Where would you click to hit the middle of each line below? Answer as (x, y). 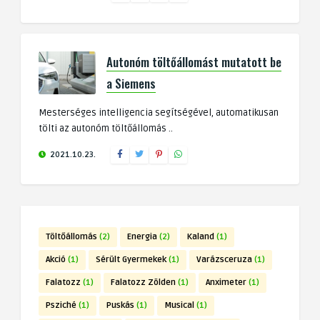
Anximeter (226, 283)
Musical (179, 306)
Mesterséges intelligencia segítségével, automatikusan (159, 113)
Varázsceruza (224, 260)
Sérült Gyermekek (131, 260)
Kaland (201, 237)
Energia (142, 237)
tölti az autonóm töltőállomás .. (106, 129)
